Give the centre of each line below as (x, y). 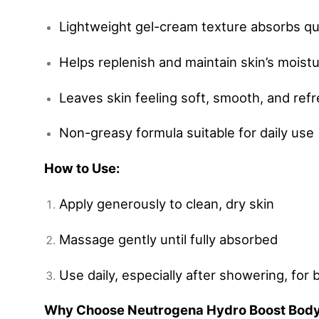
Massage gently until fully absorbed (168, 239)
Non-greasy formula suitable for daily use (186, 133)
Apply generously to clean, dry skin (166, 203)
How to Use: (82, 168)
